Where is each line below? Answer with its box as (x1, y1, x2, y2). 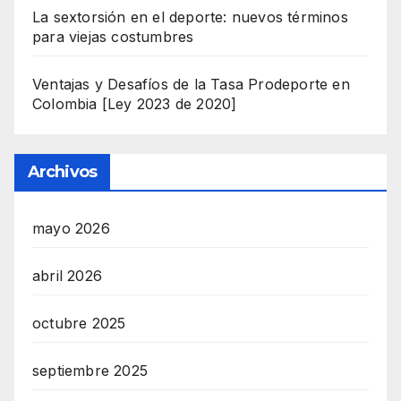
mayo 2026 (32, 218, 110, 237)
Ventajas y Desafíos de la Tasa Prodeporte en (32, 75, 350, 94)
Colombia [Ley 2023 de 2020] (32, 95, 237, 114)
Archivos (28, 161, 97, 182)
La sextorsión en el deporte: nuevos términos (32, 8, 348, 27)
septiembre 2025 (32, 361, 148, 380)
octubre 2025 (32, 313, 126, 332)
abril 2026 (32, 266, 102, 285)
